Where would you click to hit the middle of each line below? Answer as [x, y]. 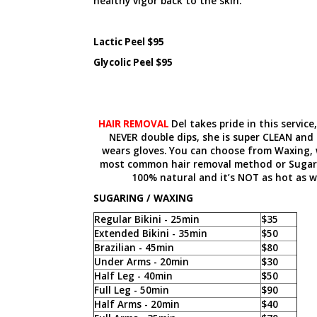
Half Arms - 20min [137, 304]
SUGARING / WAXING [144, 198]
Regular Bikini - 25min [146, 219]
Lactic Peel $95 [128, 41]
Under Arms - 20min [141, 261]
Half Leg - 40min [133, 276]
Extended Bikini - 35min [150, 233]
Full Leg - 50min [131, 290]
